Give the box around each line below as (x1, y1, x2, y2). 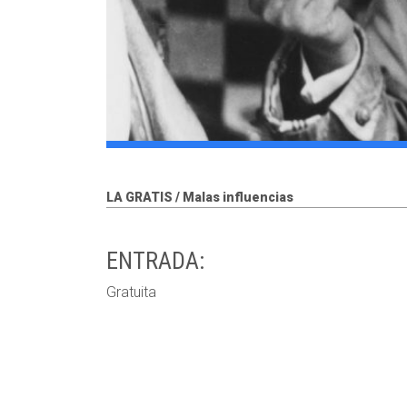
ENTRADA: (106, 247, 204, 274)
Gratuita (106, 283, 156, 301)
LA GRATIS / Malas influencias (106, 190, 293, 204)
